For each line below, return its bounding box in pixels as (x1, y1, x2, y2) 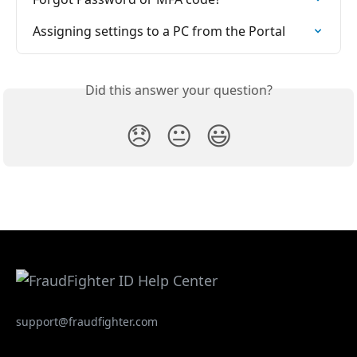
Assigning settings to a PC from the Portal (33, 22, 285, 41)
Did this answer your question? (84, 81, 273, 100)
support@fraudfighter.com (16, 314, 158, 329)
